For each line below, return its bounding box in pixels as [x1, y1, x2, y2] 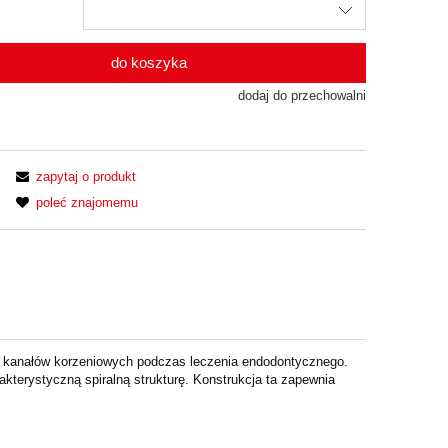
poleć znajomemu [35, 195, 138, 211]
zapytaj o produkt [35, 169, 136, 185]
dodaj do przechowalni [237, 87, 366, 103]
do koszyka [111, 53, 188, 71]
